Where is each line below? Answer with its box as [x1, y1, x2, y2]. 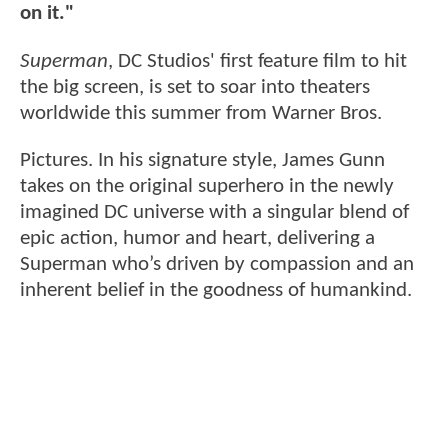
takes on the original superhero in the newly [20, 176, 394, 198]
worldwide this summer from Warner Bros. [20, 102, 382, 124]
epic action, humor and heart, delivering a [20, 228, 375, 250]
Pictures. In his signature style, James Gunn [20, 150, 385, 172]
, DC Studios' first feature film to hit [108, 50, 407, 72]
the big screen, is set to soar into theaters [20, 76, 370, 98]
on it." [20, 3, 74, 25]
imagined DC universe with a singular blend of [20, 202, 409, 224]
